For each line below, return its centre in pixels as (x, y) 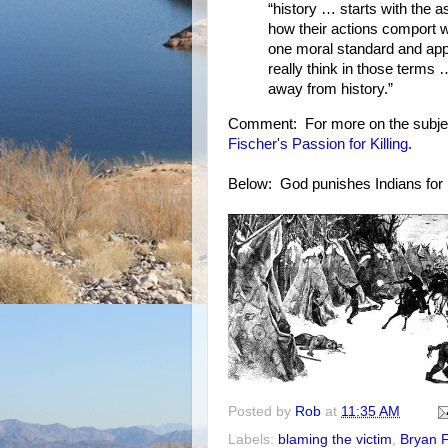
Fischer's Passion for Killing (318, 143)
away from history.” (330, 88)
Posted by (261, 412)
